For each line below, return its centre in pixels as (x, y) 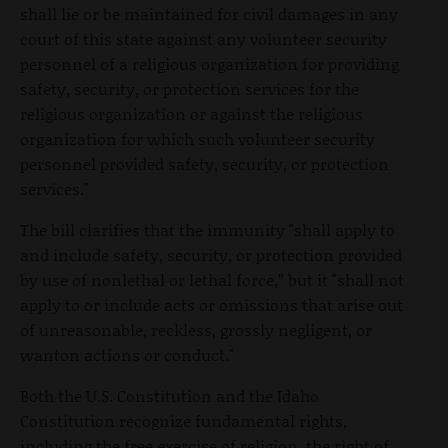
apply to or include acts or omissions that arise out (211, 305)
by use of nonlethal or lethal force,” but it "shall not (212, 280)
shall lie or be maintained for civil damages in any (209, 14)
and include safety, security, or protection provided (211, 255)
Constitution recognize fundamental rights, (183, 421)
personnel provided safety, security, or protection (204, 164)
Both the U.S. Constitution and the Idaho (169, 396)
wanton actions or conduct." (127, 355)
